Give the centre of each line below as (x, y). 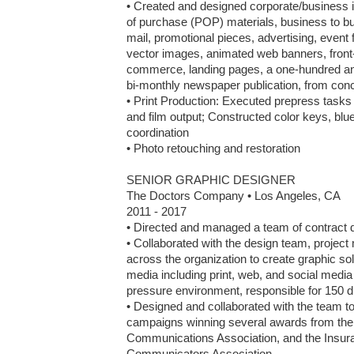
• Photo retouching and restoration (213, 148)
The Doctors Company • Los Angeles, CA (233, 196)
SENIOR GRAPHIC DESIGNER (211, 180)
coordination (158, 132)
